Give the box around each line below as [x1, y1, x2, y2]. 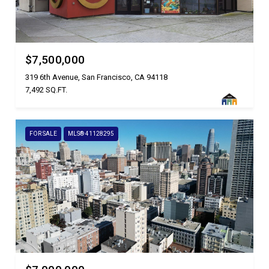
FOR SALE [29, 130, 57, 137]
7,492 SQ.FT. [25, 85, 67, 94]
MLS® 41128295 [68, 130, 114, 137]
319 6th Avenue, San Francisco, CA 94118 [25, 72, 168, 82]
